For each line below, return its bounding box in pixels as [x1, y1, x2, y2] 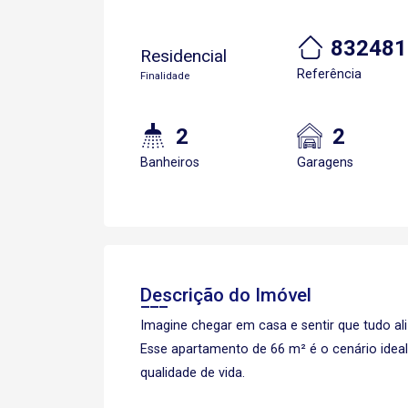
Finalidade [140, 70, 189, 82]
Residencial [140, 46, 227, 66]
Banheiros [140, 155, 199, 170]
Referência [297, 66, 362, 82]
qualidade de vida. [140, 365, 245, 381]
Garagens [297, 155, 353, 170]
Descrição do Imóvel [140, 284, 311, 306]
